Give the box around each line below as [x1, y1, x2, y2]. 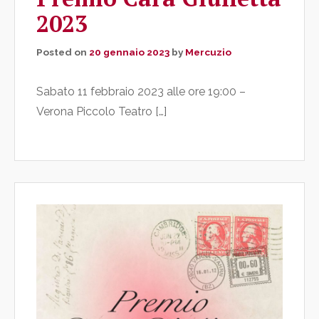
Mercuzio [185, 46, 231, 58]
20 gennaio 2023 [89, 46, 169, 58]
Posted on [36, 46, 89, 58]
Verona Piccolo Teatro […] [36, 105, 167, 119]
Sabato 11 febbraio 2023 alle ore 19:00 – [36, 85, 246, 99]
